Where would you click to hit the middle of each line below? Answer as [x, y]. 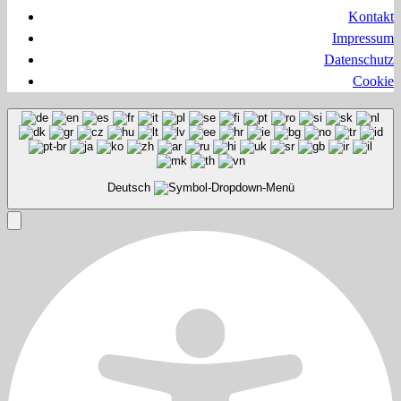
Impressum [363, 38]
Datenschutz [359, 60]
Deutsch [130, 187]
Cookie [373, 81]
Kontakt [371, 17]
